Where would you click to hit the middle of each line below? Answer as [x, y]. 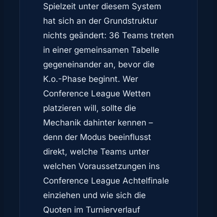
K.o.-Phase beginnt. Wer [91, 79]
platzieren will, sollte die [90, 108]
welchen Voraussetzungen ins [101, 166]
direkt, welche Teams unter [96, 151]
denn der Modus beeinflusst [97, 137]
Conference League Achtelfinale [106, 180]
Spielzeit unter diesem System [102, 6]
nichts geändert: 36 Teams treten [108, 35]
